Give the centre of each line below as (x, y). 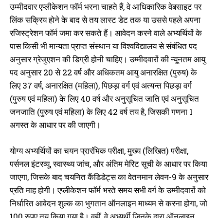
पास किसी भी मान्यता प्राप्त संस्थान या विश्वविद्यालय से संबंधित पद (103, 46)
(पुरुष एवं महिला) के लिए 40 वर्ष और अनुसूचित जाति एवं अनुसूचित (104, 99)
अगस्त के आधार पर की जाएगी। (55, 125)
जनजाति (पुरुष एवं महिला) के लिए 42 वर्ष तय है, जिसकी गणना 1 (101, 112)
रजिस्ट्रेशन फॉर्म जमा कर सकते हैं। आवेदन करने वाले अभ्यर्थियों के (106, 33)
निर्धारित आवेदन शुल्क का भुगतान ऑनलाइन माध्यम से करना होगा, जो (109, 203)
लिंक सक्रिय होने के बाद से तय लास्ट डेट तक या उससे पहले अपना (105, 20)
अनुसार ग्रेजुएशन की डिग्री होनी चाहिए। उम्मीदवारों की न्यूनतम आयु (108, 59)
